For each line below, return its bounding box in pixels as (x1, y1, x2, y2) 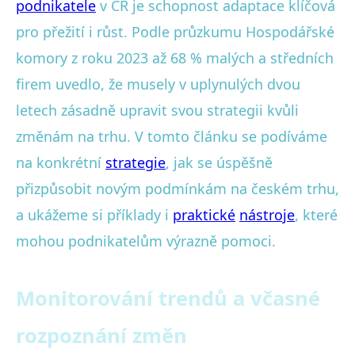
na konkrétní (16, 152, 105, 172)
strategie (105, 152, 166, 172)
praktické (173, 204, 235, 224)
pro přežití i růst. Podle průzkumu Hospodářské (16, 21, 334, 41)
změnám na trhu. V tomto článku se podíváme (16, 126, 327, 146)
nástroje (239, 204, 295, 224)
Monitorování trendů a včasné (16, 284, 320, 312)
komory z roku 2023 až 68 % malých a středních (16, 48, 334, 67)
